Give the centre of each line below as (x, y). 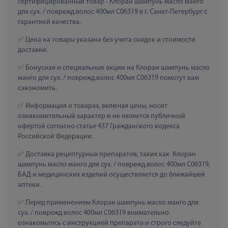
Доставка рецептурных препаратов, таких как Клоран (110, 154)
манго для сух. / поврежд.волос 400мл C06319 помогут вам (108, 78)
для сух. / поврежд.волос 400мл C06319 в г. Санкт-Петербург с (112, 12)
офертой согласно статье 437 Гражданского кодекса (99, 126)
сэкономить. (37, 88)
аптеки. (30, 185)
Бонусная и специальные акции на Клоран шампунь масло (117, 68)
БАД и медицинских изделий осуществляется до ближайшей (111, 175)
